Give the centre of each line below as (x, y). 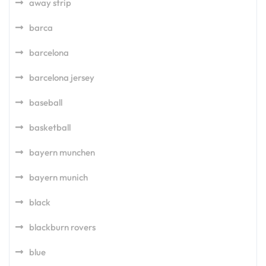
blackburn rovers (62, 227)
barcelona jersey (62, 77)
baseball (46, 102)
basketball (50, 127)
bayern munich (58, 177)
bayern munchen (62, 152)
